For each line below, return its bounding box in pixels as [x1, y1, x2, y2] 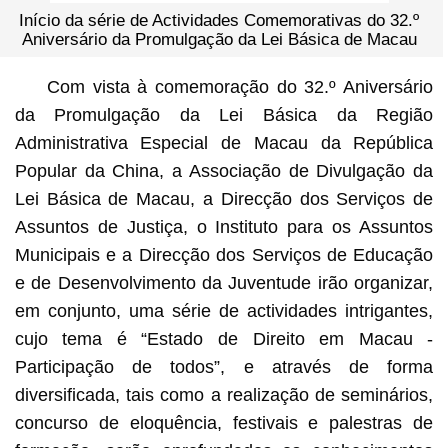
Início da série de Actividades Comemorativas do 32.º [19, 10, 420, 30]
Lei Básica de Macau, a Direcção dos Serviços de [14, 188, 434, 209]
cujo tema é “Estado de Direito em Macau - [14, 328, 434, 349]
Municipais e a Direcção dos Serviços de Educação [14, 244, 434, 265]
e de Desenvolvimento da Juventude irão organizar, [14, 272, 434, 293]
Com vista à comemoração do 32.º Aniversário [46, 76, 434, 97]
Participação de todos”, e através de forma [14, 356, 434, 377]
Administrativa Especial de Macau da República [14, 132, 434, 153]
